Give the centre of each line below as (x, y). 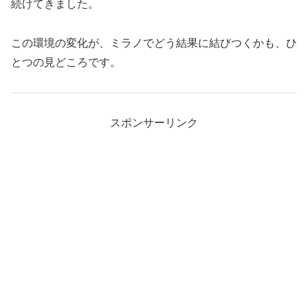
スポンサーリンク (154, 122)
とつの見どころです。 (66, 63)
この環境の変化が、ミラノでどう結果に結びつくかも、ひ (154, 43)
